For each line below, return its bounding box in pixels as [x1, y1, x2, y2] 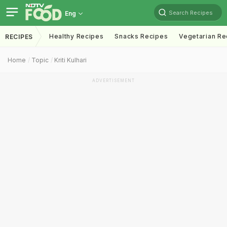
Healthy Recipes [49, 32, 104, 40]
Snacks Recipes [115, 32, 168, 40]
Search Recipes [169, 9, 213, 16]
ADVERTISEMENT [92, 78, 135, 83]
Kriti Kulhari [54, 56, 87, 64]
